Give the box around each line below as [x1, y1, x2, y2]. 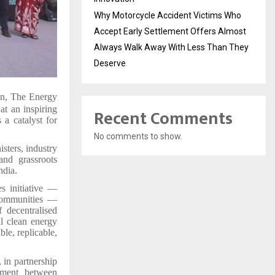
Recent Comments [94, 104, 233, 134]
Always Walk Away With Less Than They [94, 42, 249, 53]
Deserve [94, 58, 126, 69]
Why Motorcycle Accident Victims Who [94, 10, 241, 21]
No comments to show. [94, 131, 182, 142]
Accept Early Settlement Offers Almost [94, 26, 246, 37]
